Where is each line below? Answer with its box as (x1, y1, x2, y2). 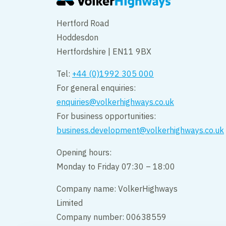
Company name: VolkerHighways (56, 184, 178, 194)
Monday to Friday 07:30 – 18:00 (56, 161, 175, 172)
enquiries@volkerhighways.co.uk (56, 97, 174, 107)
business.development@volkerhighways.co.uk (56, 125, 224, 136)
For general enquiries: (56, 83, 136, 93)
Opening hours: (56, 147, 111, 158)
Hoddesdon (56, 32, 98, 43)
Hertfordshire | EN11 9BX (56, 46, 151, 57)
